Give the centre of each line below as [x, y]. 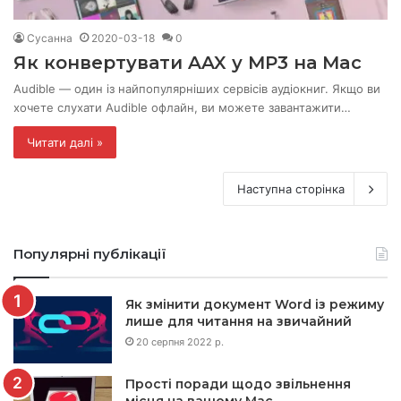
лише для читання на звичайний [239, 322]
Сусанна [50, 38]
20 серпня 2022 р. [180, 342]
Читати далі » [65, 143]
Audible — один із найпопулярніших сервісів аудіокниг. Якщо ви [197, 88]
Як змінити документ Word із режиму [255, 305]
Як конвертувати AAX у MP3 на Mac [188, 62]
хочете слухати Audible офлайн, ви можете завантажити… [182, 107]
